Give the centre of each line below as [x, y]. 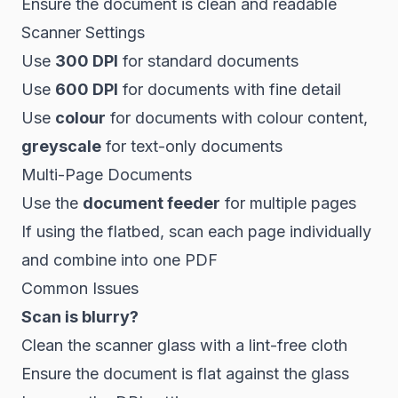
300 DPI [87, 61]
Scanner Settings [83, 32]
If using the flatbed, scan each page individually [196, 231]
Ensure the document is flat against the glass [185, 374]
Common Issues [80, 288]
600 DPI [87, 89]
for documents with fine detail [230, 89]
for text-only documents [192, 146]
